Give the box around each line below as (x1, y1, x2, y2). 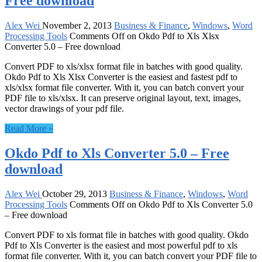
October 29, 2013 (42, 188, 107, 199)
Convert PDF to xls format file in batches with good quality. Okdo (5, 229, 249, 240)
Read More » (5, 123, 53, 133)
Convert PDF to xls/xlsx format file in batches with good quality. (5, 61, 243, 71)
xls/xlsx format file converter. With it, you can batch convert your (5, 82, 244, 92)
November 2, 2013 (42, 20, 112, 30)
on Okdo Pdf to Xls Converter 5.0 (125, 199, 253, 209)
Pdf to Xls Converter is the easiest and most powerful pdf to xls (5, 240, 237, 250)
